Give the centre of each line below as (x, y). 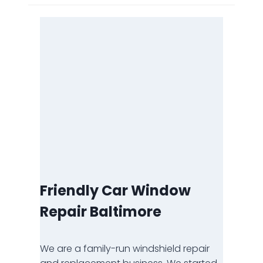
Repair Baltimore (101, 211)
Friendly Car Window (115, 190)
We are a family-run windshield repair (125, 248)
